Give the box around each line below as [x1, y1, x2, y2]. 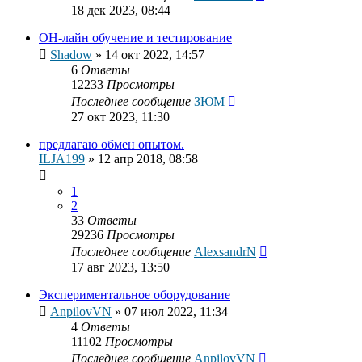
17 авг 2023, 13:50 [71, 260, 170, 275]
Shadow [50, 48, 92, 62]
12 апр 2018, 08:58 [98, 152, 198, 166]
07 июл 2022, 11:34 [124, 305, 228, 319]
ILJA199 [39, 152, 85, 166]
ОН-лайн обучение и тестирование [39, 31, 232, 45]
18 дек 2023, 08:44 [71, 3, 170, 18]
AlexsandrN [194, 245, 256, 259]
